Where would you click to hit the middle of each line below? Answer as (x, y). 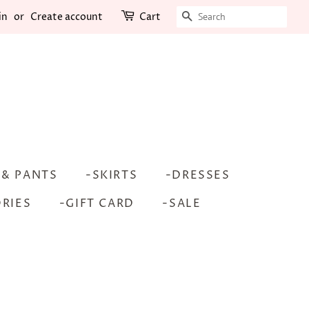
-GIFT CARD (97, 203)
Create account (67, 17)
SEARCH (219, 17)
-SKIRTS (112, 175)
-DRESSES (198, 175)
